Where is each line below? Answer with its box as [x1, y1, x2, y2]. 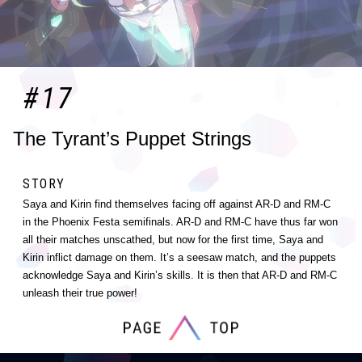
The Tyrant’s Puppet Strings [13, 127, 251, 149]
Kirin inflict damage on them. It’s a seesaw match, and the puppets [23, 250, 336, 263]
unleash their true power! [23, 286, 137, 299]
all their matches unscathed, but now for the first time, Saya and [23, 233, 323, 246]
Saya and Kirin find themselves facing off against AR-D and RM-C [23, 197, 330, 210]
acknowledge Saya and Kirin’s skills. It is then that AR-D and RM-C [23, 268, 337, 281]
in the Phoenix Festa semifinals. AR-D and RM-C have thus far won [23, 215, 338, 228]
